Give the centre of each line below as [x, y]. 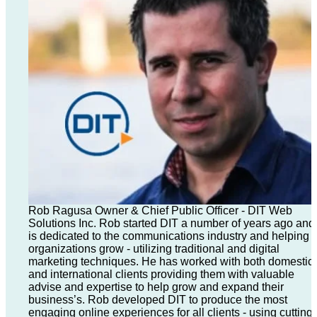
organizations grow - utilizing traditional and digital [154, 249]
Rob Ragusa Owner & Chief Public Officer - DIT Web [160, 211]
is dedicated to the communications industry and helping [168, 236]
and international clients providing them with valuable [161, 274]
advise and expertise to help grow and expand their [156, 287]
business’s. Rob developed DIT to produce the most [157, 300]
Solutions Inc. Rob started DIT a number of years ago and [171, 223]
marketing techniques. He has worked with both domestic [171, 261]
